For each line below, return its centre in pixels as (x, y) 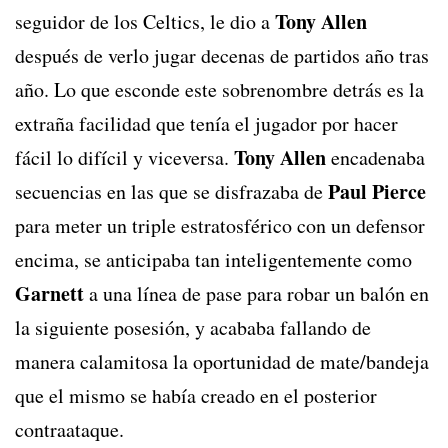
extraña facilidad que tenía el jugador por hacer (206, 123)
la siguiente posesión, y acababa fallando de (193, 327)
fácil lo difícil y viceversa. (124, 157)
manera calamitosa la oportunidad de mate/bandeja (222, 361)
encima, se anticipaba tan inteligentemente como (213, 259)
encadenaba (375, 157)
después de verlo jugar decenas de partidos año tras (222, 55)
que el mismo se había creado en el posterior (196, 395)
